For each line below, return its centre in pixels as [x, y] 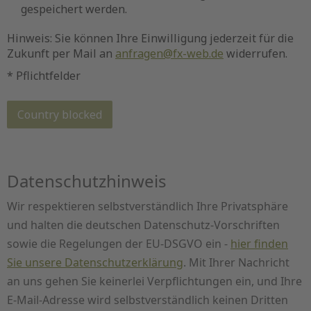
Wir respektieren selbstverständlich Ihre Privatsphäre [148, 207]
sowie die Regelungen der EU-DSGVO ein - [119, 244]
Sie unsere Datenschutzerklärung [95, 263]
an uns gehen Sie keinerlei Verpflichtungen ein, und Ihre [154, 281]
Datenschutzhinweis [87, 181]
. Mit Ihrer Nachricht [236, 263]
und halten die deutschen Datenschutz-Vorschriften [143, 225]
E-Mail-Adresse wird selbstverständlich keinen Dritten [148, 300]
